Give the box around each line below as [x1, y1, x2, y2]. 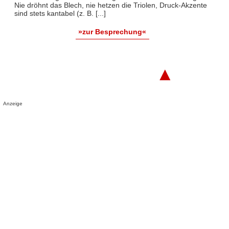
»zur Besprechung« [78, 28, 147, 36]
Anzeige [3, 101, 23, 107]
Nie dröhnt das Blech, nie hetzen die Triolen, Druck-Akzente [14, 1, 207, 9]
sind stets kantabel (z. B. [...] [14, 9, 106, 17]
